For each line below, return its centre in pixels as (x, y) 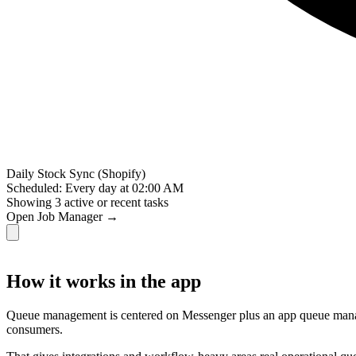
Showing (31, 203)
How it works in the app (104, 282)
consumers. (35, 330)
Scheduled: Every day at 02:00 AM (95, 188)
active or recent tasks (115, 203)
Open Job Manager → (62, 217)
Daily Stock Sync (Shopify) (76, 174)
